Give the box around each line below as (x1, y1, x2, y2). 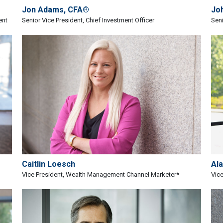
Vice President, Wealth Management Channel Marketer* (22, 170, 179, 178)
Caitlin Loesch (22, 159, 75, 169)
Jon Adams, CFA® (22, 4, 89, 14)
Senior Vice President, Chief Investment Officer (22, 16, 154, 24)
